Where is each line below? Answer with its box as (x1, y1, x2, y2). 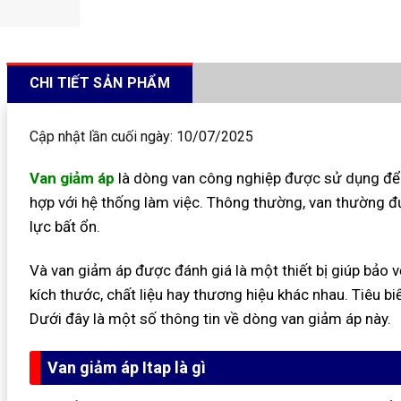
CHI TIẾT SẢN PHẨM (29, 74, 170, 91)
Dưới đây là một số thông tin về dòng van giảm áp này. (29, 309, 391, 328)
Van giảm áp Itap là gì (47, 357, 206, 377)
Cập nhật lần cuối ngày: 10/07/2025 (29, 128, 253, 145)
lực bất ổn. (29, 217, 100, 235)
